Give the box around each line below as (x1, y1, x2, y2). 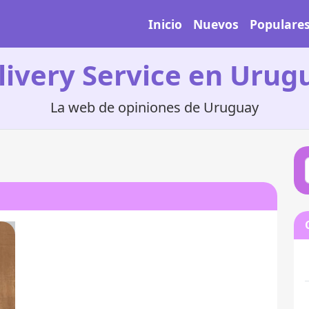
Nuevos (193, 15, 239, 32)
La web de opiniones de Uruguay (50, 98, 259, 117)
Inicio (148, 15, 182, 32)
